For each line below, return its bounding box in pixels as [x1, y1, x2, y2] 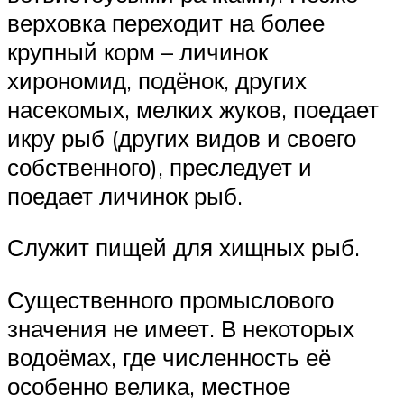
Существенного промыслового [7, 284, 334, 314]
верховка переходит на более [7, 7, 325, 37]
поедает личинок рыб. [7, 180, 243, 210]
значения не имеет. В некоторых [7, 313, 354, 343]
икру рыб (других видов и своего [7, 123, 356, 152]
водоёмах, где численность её [7, 342, 331, 372]
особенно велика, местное [7, 371, 290, 400]
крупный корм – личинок [7, 36, 268, 66]
